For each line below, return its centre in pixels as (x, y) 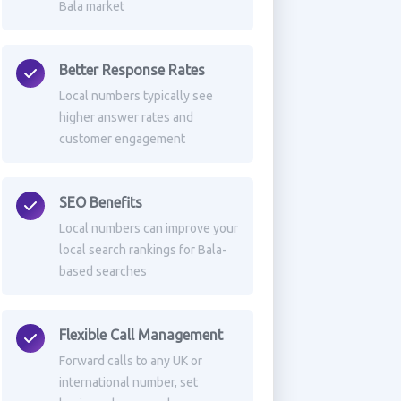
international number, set (128, 382)
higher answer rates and (126, 117)
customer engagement (122, 139)
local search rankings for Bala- (142, 250)
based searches (102, 271)
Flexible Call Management (141, 335)
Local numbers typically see (136, 96)
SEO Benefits (100, 202)
